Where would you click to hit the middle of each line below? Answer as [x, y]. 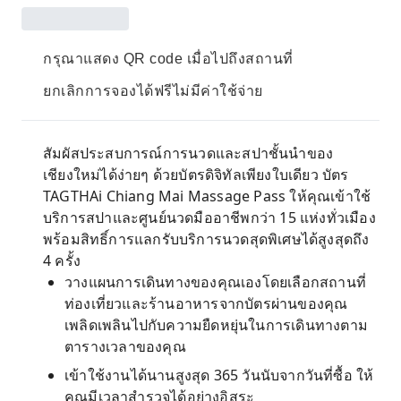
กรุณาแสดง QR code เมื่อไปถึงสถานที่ [168, 59]
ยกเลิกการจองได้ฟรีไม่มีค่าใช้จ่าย [153, 91]
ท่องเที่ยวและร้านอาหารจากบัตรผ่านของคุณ [206, 303]
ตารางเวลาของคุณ [125, 346]
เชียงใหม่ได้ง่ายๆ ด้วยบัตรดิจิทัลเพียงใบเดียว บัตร [196, 175]
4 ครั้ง [62, 260]
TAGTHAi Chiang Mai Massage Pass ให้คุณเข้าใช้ [207, 196]
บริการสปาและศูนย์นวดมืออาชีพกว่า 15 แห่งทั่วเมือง [209, 218]
